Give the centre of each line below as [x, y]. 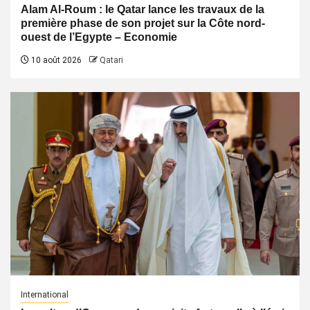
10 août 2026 [55, 60]
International [45, 295]
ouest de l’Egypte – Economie [99, 37]
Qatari [111, 60]
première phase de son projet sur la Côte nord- [143, 23]
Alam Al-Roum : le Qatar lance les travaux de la [143, 9]
